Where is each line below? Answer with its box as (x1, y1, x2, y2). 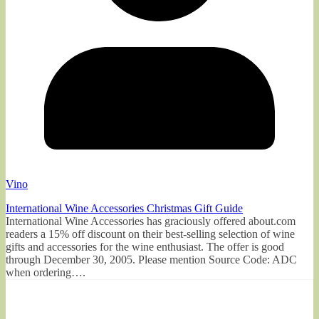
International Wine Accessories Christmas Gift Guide (6, 202, 243, 214)
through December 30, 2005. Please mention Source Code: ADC (6, 253, 297, 266)
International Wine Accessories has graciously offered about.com (6, 214, 296, 227)
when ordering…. (6, 266, 85, 278)
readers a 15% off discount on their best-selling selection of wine (6, 227, 295, 240)
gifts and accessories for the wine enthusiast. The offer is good (6, 240, 284, 253)
